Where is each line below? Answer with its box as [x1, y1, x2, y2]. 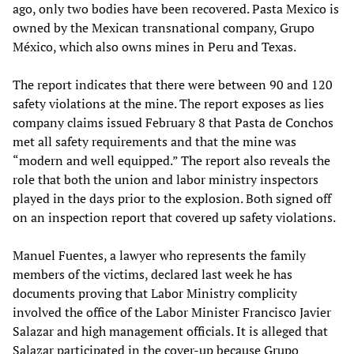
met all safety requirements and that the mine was [13, 132, 296, 150]
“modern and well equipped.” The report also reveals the [13, 151, 330, 169]
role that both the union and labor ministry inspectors [13, 170, 318, 188]
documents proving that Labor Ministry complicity [13, 284, 297, 302]
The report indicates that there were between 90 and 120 [13, 75, 333, 93]
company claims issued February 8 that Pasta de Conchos [13, 113, 333, 131]
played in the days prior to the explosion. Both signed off [13, 189, 331, 207]
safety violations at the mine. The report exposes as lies [13, 94, 324, 112]
